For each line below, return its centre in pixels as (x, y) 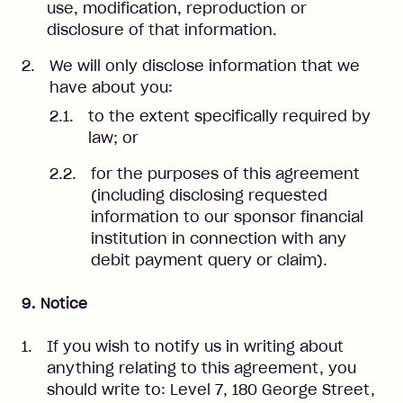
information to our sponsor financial (227, 217)
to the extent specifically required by (229, 116)
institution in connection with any (219, 238)
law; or (113, 138)
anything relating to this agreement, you (201, 368)
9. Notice (54, 303)
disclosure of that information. (162, 30)
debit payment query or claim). (209, 260)
